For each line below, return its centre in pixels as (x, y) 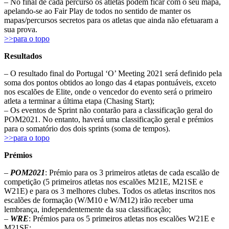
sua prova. (21, 29)
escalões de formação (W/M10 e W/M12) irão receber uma (99, 200)
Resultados (23, 56)
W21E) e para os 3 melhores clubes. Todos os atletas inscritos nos (110, 191)
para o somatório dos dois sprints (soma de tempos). (87, 128)
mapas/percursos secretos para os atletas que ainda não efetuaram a (111, 20)
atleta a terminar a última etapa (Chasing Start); (79, 101)
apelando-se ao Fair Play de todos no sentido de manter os (97, 11)
